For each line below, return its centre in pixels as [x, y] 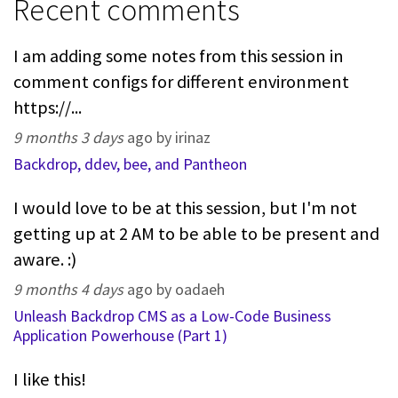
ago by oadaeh [174, 290]
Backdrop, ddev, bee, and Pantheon [130, 164]
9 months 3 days [68, 138]
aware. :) [45, 260]
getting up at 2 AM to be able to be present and [196, 234]
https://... [48, 108]
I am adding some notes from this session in [179, 56]
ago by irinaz [167, 138]
